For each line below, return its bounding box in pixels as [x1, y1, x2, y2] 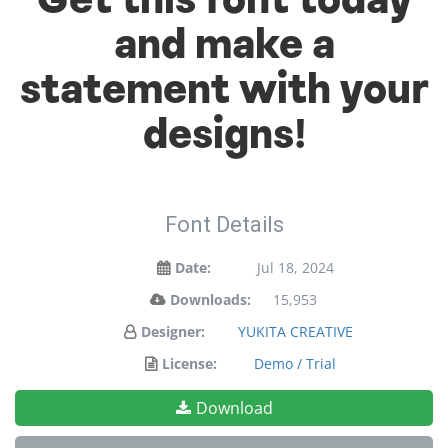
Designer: [141, 322, 205, 341]
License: [162, 354, 217, 373]
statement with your [19, 67, 429, 118]
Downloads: [169, 290, 251, 309]
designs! [142, 112, 306, 163]
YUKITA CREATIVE [237, 322, 353, 341]
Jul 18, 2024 [256, 258, 334, 277]
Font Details [164, 212, 284, 237]
